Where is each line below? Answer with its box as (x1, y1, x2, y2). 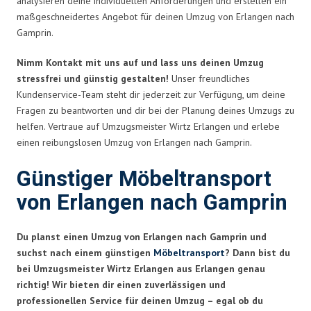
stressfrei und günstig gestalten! (17, 72, 169, 85)
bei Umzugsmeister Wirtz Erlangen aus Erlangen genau (17, 262, 265, 275)
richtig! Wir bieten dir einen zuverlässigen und (17, 278, 226, 291)
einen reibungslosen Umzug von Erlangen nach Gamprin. (17, 135, 252, 149)
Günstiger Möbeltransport (17, 163, 271, 195)
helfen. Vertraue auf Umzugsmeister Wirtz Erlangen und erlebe (17, 119, 280, 133)
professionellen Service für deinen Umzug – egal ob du (17, 294, 263, 307)
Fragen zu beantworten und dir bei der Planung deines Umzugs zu (17, 103, 294, 117)
